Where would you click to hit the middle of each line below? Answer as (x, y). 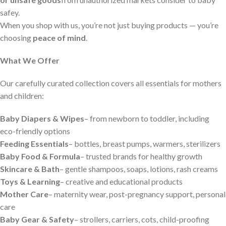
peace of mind (59, 38)
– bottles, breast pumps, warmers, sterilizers (145, 144)
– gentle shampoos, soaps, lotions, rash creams (139, 169)
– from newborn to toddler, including (147, 118)
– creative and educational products (121, 181)
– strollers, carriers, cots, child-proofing (142, 219)
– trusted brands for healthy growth (141, 156)
